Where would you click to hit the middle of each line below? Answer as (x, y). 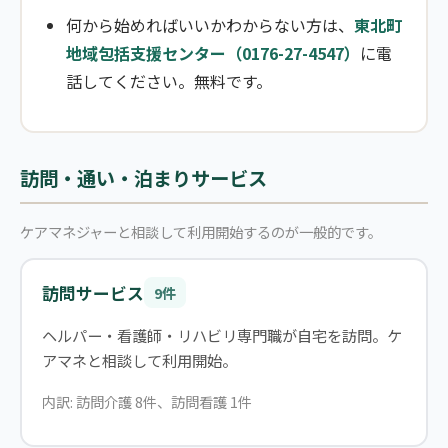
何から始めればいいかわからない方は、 (210, 24)
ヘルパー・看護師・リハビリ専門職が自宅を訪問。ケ (221, 335)
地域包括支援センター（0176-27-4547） (213, 52)
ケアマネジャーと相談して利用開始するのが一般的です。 (201, 231)
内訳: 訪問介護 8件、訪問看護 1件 (146, 401)
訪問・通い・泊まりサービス (143, 177)
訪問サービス (92, 292)
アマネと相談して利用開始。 (139, 360)
